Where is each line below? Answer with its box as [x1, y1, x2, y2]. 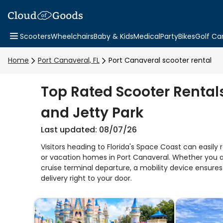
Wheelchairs [51, 31, 94, 41]
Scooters [20, 31, 51, 41]
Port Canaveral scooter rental [109, 55, 212, 65]
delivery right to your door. [40, 173, 132, 183]
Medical [133, 31, 160, 41]
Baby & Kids [94, 31, 133, 41]
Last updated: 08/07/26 [40, 124, 137, 135]
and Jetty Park [40, 103, 144, 122]
